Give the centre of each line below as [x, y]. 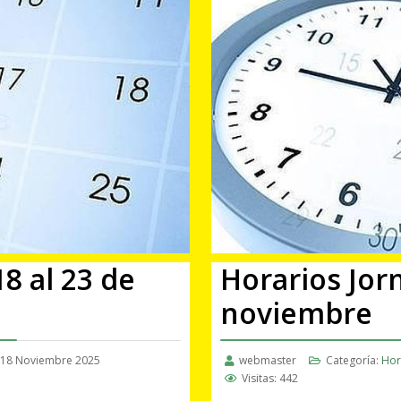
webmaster [268, 360]
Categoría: [352, 360]
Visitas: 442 [270, 378]
